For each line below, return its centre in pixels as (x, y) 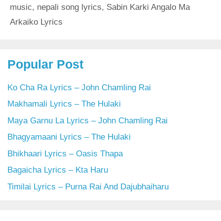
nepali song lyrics (69, 7)
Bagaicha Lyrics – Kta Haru (58, 170)
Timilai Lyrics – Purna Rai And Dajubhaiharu (88, 186)
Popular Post (45, 64)
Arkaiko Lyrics (36, 22)
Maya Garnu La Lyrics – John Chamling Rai (88, 120)
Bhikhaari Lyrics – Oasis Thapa (65, 153)
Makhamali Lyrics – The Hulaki (64, 104)
